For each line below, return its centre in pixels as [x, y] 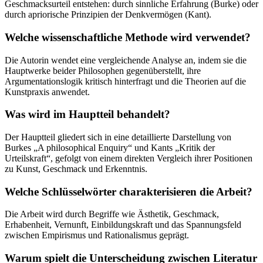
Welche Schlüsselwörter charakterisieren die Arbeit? [129, 191]
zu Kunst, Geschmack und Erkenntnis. [76, 168]
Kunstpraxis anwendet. [47, 92]
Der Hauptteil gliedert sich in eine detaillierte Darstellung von [118, 137]
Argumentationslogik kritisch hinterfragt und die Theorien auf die [125, 81]
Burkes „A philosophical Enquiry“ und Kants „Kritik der [110, 147]
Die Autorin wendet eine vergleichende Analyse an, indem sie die [126, 60]
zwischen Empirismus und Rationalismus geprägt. [97, 235]
